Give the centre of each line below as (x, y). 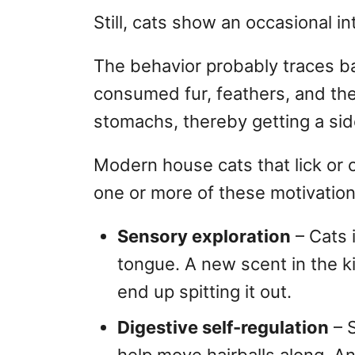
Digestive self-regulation (223, 327)
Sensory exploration (204, 236)
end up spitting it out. (204, 292)
